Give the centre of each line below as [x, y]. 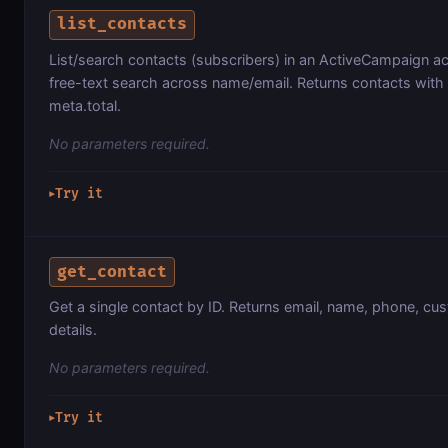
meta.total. [85, 105]
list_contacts [122, 24]
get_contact [112, 271]
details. [73, 330]
